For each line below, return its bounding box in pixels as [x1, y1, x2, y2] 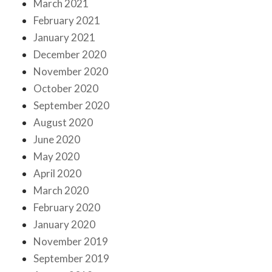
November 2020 [33, 65, 108, 78]
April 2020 [33, 167, 81, 180]
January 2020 [33, 218, 95, 231]
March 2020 [33, 184, 89, 197]
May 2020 [33, 150, 80, 163]
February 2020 [33, 201, 100, 214]
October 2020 [33, 82, 98, 95]
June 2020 [33, 133, 80, 146]
